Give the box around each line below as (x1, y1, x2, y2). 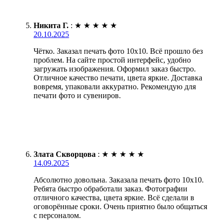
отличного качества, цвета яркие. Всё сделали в (34, 193, 194, 202)
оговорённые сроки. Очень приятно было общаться (34, 202, 207, 211)
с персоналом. (34, 211, 81, 220)
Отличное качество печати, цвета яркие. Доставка (34, 73, 202, 82)
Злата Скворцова (34, 149, 96, 158)
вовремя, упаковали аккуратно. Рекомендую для (34, 82, 196, 91)
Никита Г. (34, 21, 69, 30)
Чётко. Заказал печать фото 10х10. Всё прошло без (34, 46, 203, 55)
